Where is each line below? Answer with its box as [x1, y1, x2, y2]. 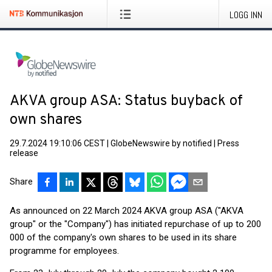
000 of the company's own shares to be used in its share [10, 232, 237, 243]
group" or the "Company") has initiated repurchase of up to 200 [10, 219, 261, 229]
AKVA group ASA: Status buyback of [10, 92, 243, 110]
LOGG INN [229, 8, 262, 21]
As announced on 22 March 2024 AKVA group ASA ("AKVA [10, 205, 243, 216]
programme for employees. [10, 245, 119, 256]
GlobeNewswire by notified [110, 138, 212, 148]
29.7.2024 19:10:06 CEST [10, 138, 105, 148]
